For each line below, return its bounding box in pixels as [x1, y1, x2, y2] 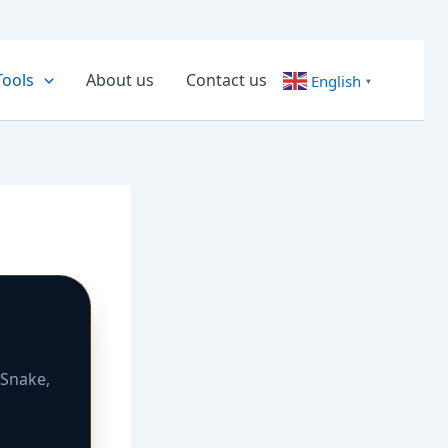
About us [86, 68, 154, 91]
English [311, 70, 361, 91]
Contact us [186, 68, 267, 91]
